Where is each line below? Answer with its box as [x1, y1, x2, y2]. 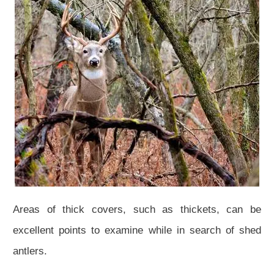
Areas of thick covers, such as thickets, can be [13, 203, 261, 215]
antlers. [13, 245, 47, 257]
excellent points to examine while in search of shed [13, 224, 261, 236]
